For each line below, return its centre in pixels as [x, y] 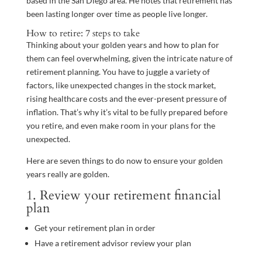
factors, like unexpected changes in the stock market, [121, 85]
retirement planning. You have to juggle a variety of [118, 71]
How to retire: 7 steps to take [83, 33]
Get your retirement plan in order [95, 227]
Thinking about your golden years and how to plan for [123, 44]
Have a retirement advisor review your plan [113, 243]
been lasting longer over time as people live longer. [117, 13]
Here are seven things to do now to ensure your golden [124, 160]
